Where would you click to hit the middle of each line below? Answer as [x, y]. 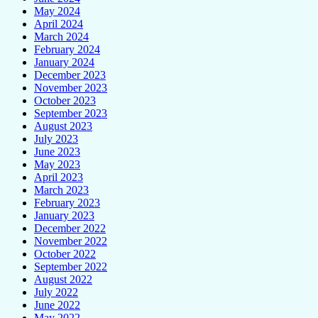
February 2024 [67, 49]
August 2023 [63, 126]
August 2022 [63, 279]
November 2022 [71, 241]
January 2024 [64, 62]
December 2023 [70, 75]
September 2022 [71, 266]
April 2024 [59, 23]
